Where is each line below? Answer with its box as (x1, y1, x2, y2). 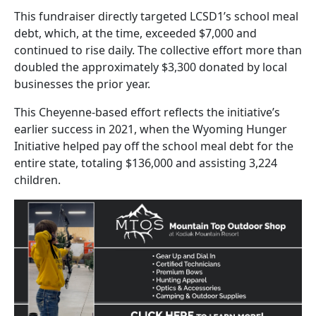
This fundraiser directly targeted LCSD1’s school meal (14, 8, 298, 24)
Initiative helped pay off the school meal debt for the (14, 138, 293, 154)
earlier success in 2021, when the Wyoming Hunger (14, 121, 287, 137)
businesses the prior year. (14, 75, 150, 92)
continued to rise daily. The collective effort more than (14, 42, 302, 58)
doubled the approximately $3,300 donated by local (14, 59, 287, 75)
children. (14, 171, 61, 188)
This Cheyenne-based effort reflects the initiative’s (14, 104, 280, 120)
